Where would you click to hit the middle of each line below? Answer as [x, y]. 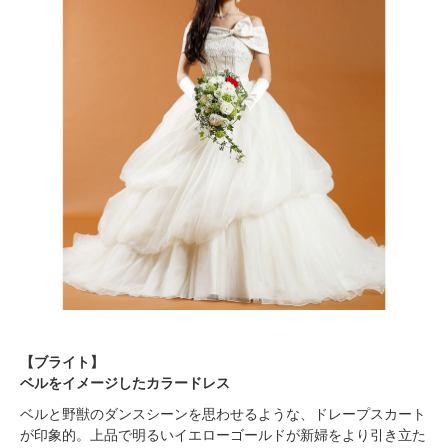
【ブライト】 [62, 361]
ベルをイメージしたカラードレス [125, 382]
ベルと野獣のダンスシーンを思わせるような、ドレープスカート [223, 413]
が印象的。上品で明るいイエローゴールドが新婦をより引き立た [223, 434]
